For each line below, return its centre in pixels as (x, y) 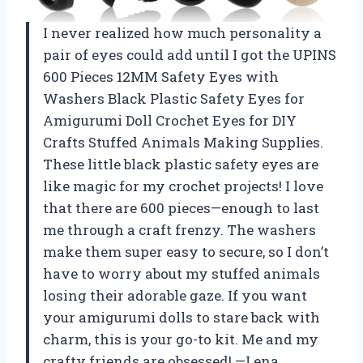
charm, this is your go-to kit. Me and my (181, 339)
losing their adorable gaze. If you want (175, 295)
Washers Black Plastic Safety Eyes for (174, 98)
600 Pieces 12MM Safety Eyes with (161, 76)
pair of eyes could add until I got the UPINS (190, 54)
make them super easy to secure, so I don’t (186, 251)
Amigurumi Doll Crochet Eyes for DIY (170, 120)
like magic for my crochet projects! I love (183, 186)
